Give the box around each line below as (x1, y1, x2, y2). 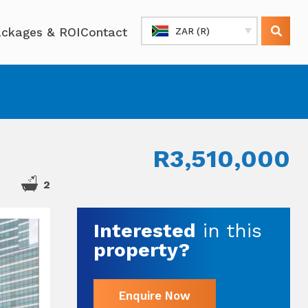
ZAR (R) (175, 25, 210, 36)
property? (93, 238, 190, 261)
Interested (93, 219, 196, 242)
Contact (80, 25, 128, 39)
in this (195, 219, 262, 242)
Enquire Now (118, 289, 190, 303)
